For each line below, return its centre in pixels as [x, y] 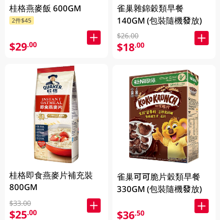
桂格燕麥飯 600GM [45, 8]
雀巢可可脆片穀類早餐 [159, 176]
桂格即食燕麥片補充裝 [51, 175]
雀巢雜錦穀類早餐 [151, 8]
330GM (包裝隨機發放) [160, 189]
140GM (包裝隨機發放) [160, 20]
